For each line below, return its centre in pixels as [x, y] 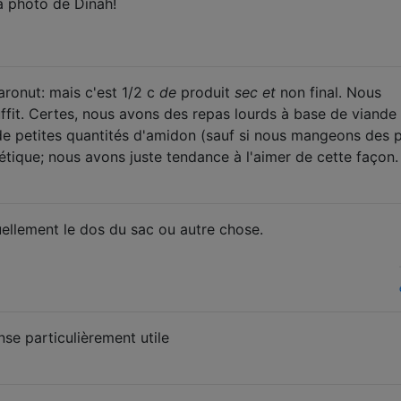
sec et [255, 92]
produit [205, 92]
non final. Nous [328, 92]
